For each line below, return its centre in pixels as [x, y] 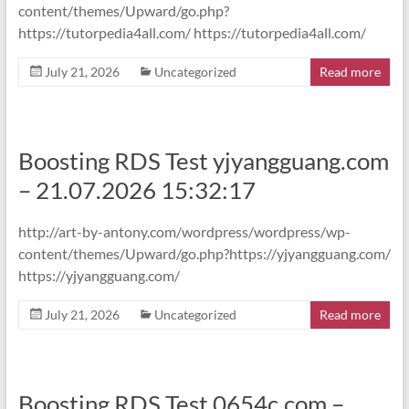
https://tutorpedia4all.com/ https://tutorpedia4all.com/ [192, 32]
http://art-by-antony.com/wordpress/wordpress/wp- [184, 231]
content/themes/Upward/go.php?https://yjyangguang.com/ [204, 253]
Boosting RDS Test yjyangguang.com [203, 161]
